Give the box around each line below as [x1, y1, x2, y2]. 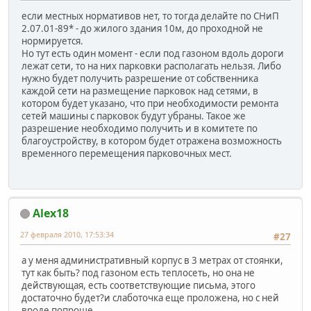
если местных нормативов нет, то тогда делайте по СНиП [22, 10, 279, 23]
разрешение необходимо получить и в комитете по [22, 122, 258, 135]
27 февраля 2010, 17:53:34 [20, 228, 114, 239]
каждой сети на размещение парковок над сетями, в [22, 85, 258, 98]
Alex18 [33, 205, 69, 221]
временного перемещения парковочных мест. [22, 147, 232, 160]
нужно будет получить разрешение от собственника [22, 72, 258, 85]
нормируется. [22, 35, 85, 48]
